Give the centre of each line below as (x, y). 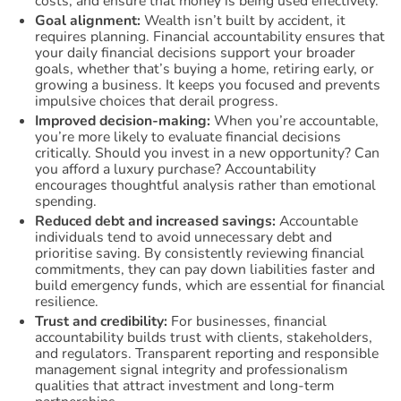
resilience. (67, 302)
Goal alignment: (90, 21)
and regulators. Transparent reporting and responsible (207, 353)
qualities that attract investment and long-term (185, 385)
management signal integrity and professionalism (192, 369)
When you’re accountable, (297, 121)
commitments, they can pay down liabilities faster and (205, 270)
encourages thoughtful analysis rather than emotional (206, 186)
